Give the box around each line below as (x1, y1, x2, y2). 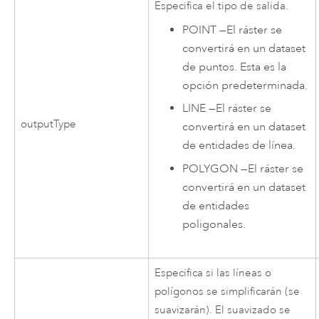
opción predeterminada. (182, 78, 308, 93)
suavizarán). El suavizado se (155, 303, 291, 318)
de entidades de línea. (182, 138, 296, 153)
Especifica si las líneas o (155, 266, 272, 281)
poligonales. (182, 216, 246, 231)
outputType (21, 117, 77, 132)
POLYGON (182, 161, 239, 176)
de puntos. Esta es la (182, 59, 287, 74)
